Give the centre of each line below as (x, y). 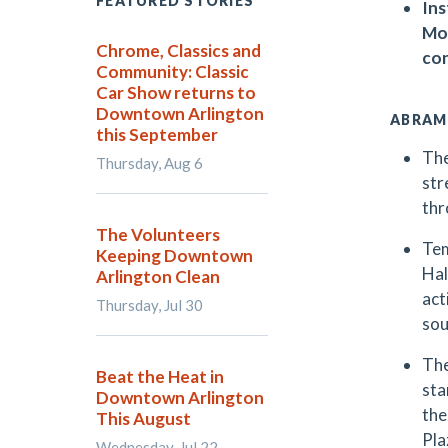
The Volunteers (158, 234)
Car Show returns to (176, 92)
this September (157, 134)
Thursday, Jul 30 (149, 305)
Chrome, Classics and (178, 50)
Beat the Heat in (160, 376)
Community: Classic (172, 71)
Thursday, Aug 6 (149, 163)
